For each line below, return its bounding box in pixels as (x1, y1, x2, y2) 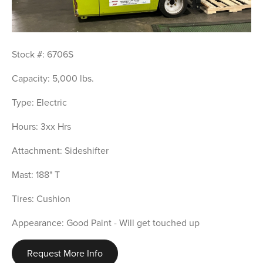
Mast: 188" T (12, 168, 60, 181)
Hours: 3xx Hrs (12, 120, 71, 133)
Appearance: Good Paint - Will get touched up (12, 216, 200, 230)
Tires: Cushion (12, 192, 70, 205)
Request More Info (27, 247, 103, 260)
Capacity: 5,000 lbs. (12, 72, 94, 85)
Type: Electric (12, 96, 67, 109)
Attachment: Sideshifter (12, 144, 109, 157)
